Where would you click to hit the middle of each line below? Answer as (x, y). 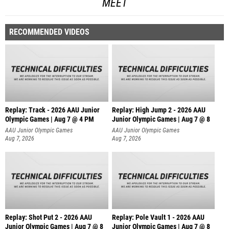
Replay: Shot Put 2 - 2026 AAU (49, 218)
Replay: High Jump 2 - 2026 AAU (158, 110)
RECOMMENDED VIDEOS (49, 32)
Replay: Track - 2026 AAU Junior (52, 110)
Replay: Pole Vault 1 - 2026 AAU (158, 218)
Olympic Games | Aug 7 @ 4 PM (50, 119)
